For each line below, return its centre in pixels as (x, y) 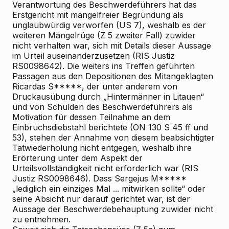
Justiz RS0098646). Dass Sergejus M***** (99, 178)
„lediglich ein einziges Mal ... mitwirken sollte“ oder (109, 189)
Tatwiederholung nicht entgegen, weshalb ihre (102, 148)
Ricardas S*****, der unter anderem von (95, 86)
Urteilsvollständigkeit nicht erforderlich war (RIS (105, 168)
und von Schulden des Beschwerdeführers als (102, 107)
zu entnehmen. (41, 219)
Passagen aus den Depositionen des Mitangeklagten (113, 76)
